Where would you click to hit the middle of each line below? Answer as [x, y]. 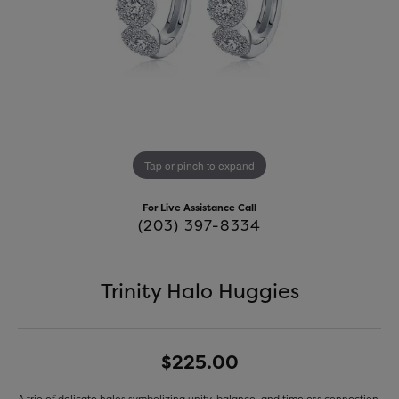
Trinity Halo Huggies [199, 291]
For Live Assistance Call [199, 208]
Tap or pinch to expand [199, 165]
